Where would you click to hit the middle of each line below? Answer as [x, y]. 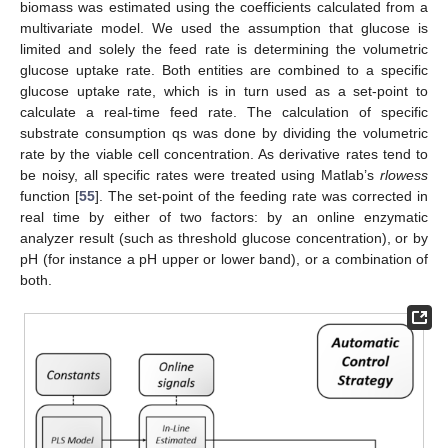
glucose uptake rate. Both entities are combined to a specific [224, 69]
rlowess [404, 174]
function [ [49, 195]
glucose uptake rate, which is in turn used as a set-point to [224, 90]
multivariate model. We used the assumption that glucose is [224, 27]
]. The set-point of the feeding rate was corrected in [261, 195]
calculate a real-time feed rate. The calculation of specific [224, 111]
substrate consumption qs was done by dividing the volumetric [224, 132]
